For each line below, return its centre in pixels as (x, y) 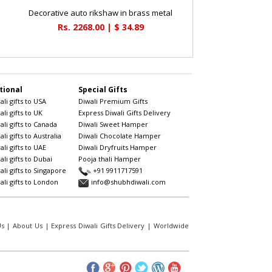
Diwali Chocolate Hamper (119, 136)
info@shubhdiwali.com (128, 182)
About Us (28, 226)
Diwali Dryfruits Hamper (117, 148)
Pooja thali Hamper (109, 159)
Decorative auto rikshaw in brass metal (101, 13)
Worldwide (171, 226)
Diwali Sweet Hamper (113, 124)
